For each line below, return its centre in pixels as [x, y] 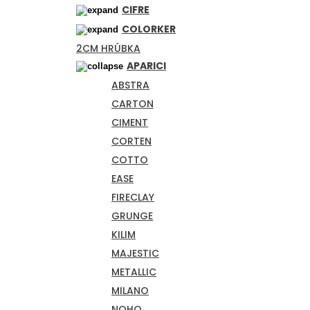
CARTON [133, 103]
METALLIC [134, 272]
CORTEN [131, 141]
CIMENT [130, 122]
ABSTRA [130, 85]
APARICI [146, 65]
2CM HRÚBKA [108, 48]
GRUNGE [132, 216]
